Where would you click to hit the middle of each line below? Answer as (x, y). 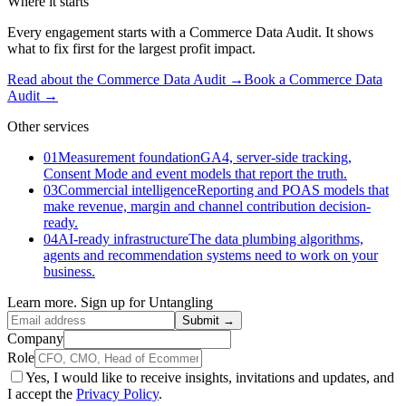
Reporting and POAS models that (293, 189)
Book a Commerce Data (313, 79)
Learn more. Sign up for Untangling (110, 302)
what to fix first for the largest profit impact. (131, 48)
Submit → (208, 320)
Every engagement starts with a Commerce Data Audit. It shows (190, 32)
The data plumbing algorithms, (276, 238)
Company (35, 338)
